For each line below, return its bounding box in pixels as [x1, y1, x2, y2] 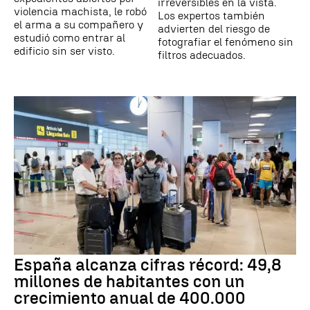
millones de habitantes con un [14, 271, 245, 292]
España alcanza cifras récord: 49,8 [14, 255, 282, 275]
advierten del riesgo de [158, 21, 270, 35]
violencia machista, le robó [14, 4, 147, 18]
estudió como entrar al [14, 30, 125, 44]
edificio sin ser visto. [14, 44, 115, 57]
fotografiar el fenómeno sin [158, 35, 293, 48]
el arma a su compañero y [14, 17, 143, 31]
